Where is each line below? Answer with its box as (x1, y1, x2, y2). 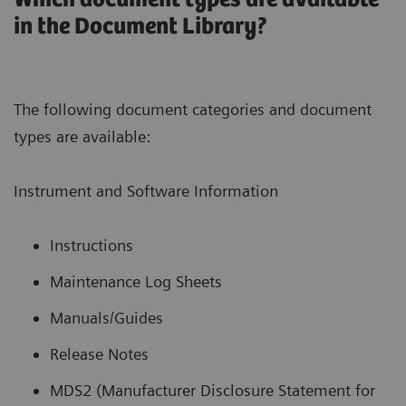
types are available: (14, 126, 150, 146)
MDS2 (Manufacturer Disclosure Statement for (50, 380, 375, 400)
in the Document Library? (14, 13, 268, 40)
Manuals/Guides (50, 307, 163, 327)
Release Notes (50, 343, 149, 363)
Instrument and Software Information (14, 180, 278, 200)
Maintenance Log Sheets (50, 271, 222, 291)
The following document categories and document (14, 99, 372, 119)
